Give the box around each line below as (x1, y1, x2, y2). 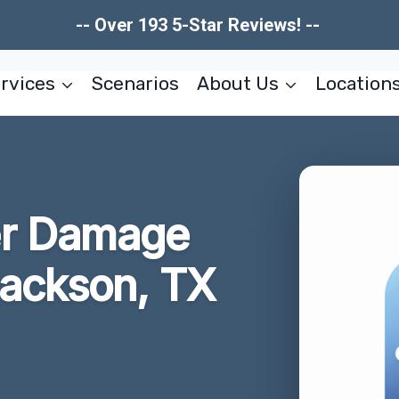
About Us (196, 72, 279, 94)
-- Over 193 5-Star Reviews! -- (75, 14, 324, 36)
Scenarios (92, 72, 180, 94)
